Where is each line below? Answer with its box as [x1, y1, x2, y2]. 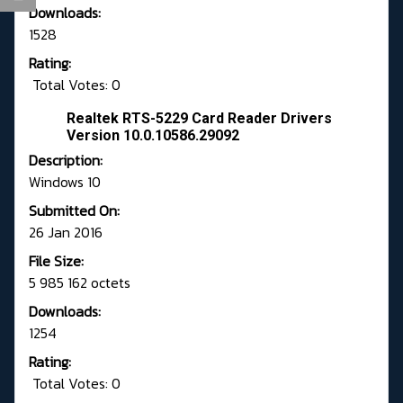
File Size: [29, 250, 84, 273]
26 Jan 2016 [29, 221, 103, 244]
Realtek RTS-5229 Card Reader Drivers [67, 110, 332, 128]
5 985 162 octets [29, 272, 130, 294]
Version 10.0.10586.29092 [67, 127, 239, 145]
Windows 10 [29, 171, 101, 193]
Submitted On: [29, 200, 120, 222]
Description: [29, 149, 103, 172]
